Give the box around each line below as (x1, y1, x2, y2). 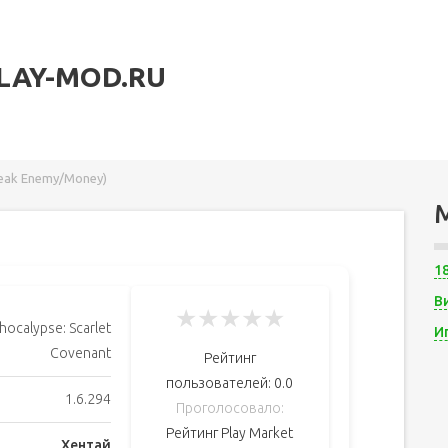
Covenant (49, 345, 111, 361)
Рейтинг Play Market (166, 425, 294, 441)
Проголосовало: (175, 400, 284, 416)
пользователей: (166, 375, 275, 391)
